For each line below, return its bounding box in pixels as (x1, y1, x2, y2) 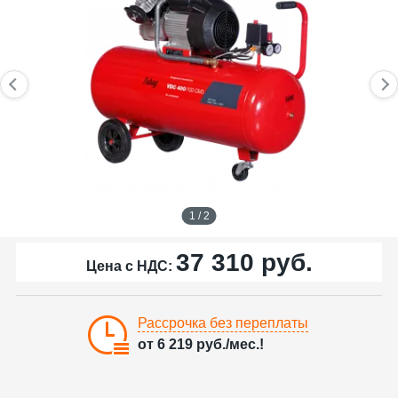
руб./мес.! (193, 337, 264, 352)
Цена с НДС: (85, 259, 176, 274)
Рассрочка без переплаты (138, 315, 308, 330)
